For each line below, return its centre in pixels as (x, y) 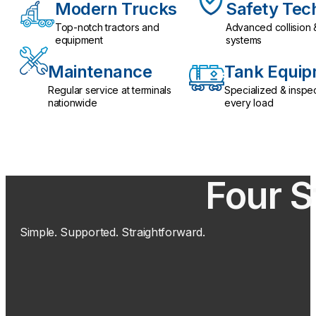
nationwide (73, 103)
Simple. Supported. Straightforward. (113, 232)
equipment (79, 40)
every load (249, 103)
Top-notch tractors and (107, 28)
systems (244, 40)
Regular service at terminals (110, 90)
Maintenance (100, 72)
